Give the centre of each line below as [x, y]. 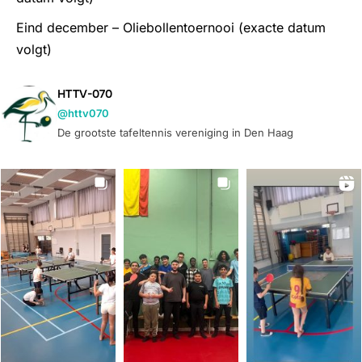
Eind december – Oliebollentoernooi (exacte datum [171, 28]
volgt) [34, 50]
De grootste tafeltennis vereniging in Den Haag [175, 133]
